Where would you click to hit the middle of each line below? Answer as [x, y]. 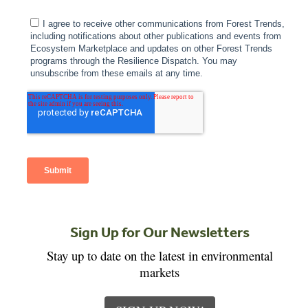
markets [159, 272]
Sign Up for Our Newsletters [159, 231]
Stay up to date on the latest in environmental [159, 255]
